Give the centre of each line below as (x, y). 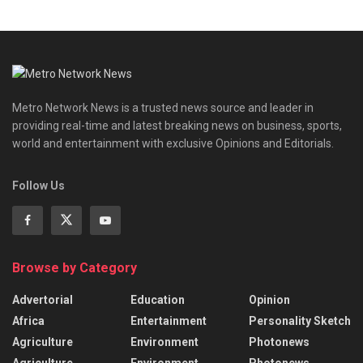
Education (158, 299)
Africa (28, 320)
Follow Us (38, 185)
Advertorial (43, 299)
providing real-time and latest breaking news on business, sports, (177, 125)
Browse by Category (75, 267)
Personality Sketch (300, 320)
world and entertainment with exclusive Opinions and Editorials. (173, 143)
